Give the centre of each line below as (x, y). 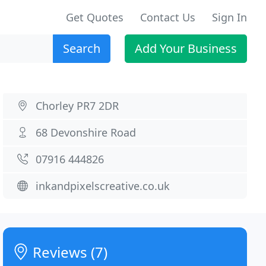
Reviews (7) (69, 252)
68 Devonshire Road (86, 132)
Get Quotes (95, 17)
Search (82, 48)
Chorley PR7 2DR (77, 106)
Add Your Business (186, 48)
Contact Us (168, 17)
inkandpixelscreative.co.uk (103, 186)
